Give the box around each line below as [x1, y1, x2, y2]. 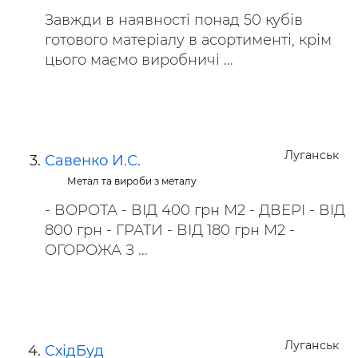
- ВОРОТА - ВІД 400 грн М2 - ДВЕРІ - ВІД [45, 201, 345, 219]
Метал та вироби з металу [67, 175, 197, 187]
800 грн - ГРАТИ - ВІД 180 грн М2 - [45, 221, 295, 239]
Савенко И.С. [45, 152, 141, 169]
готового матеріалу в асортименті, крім [45, 31, 332, 49]
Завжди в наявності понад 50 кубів [45, 11, 303, 29]
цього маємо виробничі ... [45, 51, 233, 69]
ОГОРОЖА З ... [45, 241, 148, 259]
